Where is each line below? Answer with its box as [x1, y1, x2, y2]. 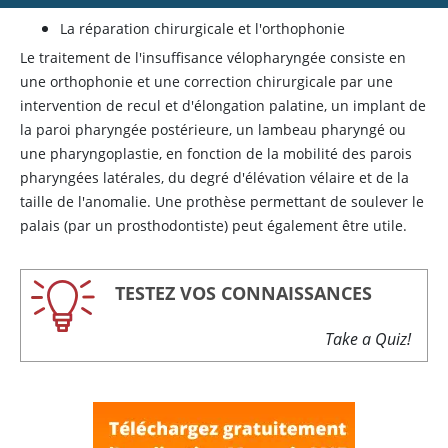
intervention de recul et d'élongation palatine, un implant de [20, 96, 426, 115]
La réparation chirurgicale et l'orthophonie [60, 19, 345, 38]
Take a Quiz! [325, 327, 411, 350]
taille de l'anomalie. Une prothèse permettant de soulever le [20, 192, 424, 211]
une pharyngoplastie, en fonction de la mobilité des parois [20, 144, 412, 163]
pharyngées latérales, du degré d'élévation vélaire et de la [20, 168, 409, 187]
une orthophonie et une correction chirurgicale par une [20, 72, 393, 91]
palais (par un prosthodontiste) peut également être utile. [20, 216, 407, 235]
